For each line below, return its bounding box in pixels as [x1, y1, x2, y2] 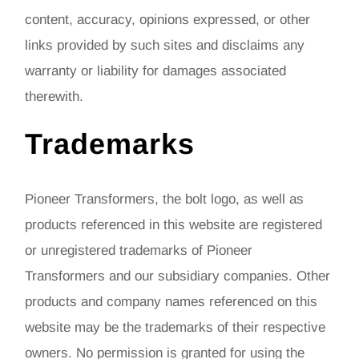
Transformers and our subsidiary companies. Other [25, 268, 331, 284]
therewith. [25, 88, 84, 104]
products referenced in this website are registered [25, 216, 323, 232]
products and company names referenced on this [25, 293, 318, 309]
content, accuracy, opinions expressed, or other [25, 11, 311, 27]
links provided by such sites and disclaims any [25, 37, 305, 53]
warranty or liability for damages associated [25, 63, 287, 79]
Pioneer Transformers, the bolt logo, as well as [25, 191, 305, 207]
